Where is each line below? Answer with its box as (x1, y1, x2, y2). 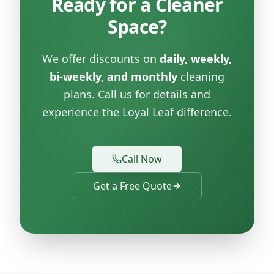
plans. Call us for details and (64, 86, 210, 102)
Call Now (122, 152, 162, 166)
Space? (107, 13, 167, 39)
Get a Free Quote (92, 179, 172, 193)
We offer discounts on (42, 51, 160, 66)
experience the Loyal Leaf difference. (42, 104, 232, 119)
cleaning (177, 68, 224, 84)
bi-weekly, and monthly (50, 68, 177, 84)
